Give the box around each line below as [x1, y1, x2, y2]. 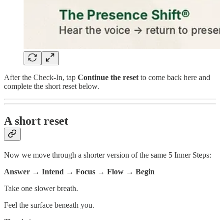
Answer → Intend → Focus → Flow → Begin [4, 167, 155, 176]
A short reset [4, 114, 68, 128]
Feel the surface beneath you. [4, 201, 94, 210]
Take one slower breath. [4, 184, 78, 193]
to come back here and [138, 73, 210, 82]
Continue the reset [78, 73, 138, 82]
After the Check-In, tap [4, 73, 78, 82]
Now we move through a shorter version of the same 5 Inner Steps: [4, 151, 211, 160]
